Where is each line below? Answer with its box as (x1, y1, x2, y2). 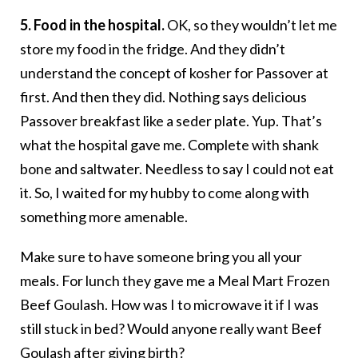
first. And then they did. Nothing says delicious (20, 88, 307, 106)
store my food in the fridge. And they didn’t (20, 40, 285, 58)
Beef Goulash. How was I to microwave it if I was (20, 296, 319, 314)
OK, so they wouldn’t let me (165, 16, 337, 34)
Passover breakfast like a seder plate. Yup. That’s (20, 112, 322, 130)
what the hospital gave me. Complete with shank (20, 136, 319, 154)
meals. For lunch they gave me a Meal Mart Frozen (20, 272, 330, 290)
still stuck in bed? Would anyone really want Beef (20, 320, 322, 338)
